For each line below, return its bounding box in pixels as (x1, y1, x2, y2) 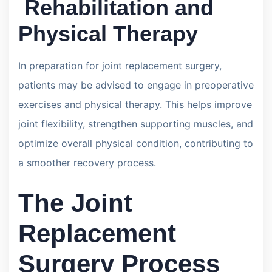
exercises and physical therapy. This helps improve (18, 98, 252, 110)
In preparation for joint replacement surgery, (18, 59, 222, 72)
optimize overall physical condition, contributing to (18, 137, 253, 149)
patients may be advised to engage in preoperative (18, 78, 254, 91)
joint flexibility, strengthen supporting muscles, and (18, 117, 253, 130)
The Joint (18, 188, 132, 217)
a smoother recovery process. (18, 156, 156, 169)
